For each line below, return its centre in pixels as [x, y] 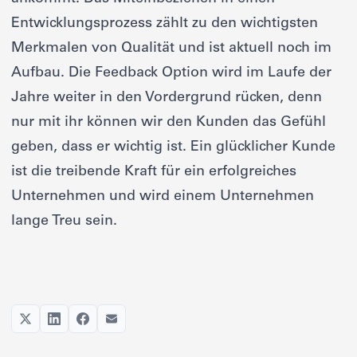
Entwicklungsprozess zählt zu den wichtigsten [165, 24]
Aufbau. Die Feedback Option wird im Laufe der [171, 74]
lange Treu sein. [64, 222]
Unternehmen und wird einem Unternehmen [163, 197]
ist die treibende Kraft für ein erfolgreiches [154, 173]
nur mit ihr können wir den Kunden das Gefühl [169, 123]
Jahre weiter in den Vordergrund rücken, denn [167, 98]
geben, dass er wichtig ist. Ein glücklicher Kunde [173, 148]
